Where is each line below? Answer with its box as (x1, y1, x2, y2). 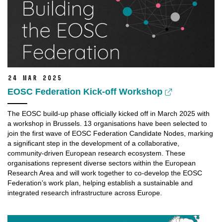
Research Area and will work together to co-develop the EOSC (7, 169, 202, 177)
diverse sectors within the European (82, 159, 196, 167)
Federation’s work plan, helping (7, 179, 108, 187)
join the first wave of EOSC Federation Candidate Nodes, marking (7, 129, 213, 138)
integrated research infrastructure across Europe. (7, 189, 162, 197)
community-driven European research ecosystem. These (7, 149, 185, 158)
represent (52, 159, 82, 167)
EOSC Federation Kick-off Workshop (7, 87, 165, 97)
